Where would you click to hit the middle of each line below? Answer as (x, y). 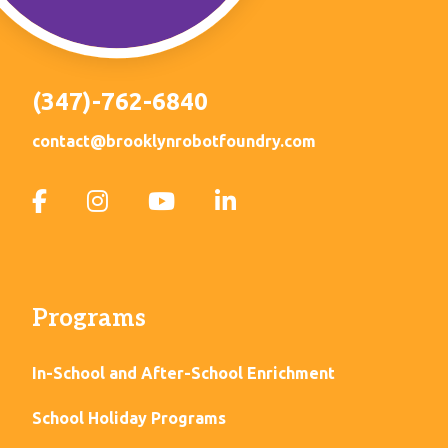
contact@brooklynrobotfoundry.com (174, 141)
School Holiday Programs (129, 418)
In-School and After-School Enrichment (183, 373)
